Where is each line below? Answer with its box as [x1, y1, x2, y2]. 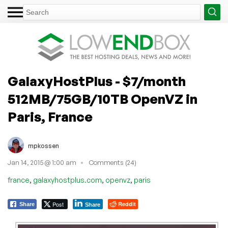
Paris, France [8, 108, 93, 125]
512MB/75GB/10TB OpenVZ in [8, 91, 197, 107]
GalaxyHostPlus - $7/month [8, 73, 186, 89]
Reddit [118, 199, 136, 208]
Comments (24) [89, 158, 136, 167]
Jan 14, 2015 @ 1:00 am [8, 158, 76, 167]
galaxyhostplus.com [33, 175, 102, 184]
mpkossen [28, 141, 59, 150]
